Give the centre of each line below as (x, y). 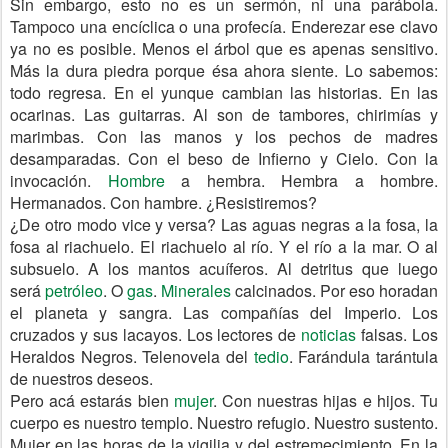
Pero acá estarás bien (92, 400)
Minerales (196, 290)
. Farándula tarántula (363, 356)
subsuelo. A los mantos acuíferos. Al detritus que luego (224, 268)
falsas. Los (397, 334)
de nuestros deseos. (81, 378)
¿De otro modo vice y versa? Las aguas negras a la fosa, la (224, 224)
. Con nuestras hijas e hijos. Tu (325, 400)
